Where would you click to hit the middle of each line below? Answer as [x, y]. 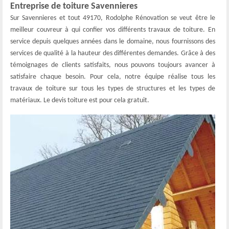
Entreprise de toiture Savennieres [74, 6]
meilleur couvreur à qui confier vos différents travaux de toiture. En [113, 30]
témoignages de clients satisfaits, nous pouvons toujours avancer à [113, 65]
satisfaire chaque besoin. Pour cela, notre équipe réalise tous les [113, 77]
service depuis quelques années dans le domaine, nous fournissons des [113, 41]
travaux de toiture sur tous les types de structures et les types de [113, 88]
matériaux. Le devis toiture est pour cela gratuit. [80, 100]
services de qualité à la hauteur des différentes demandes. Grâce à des [113, 53]
